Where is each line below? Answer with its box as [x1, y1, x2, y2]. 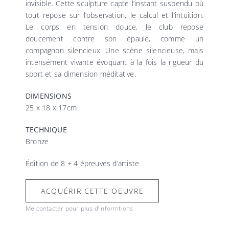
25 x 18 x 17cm [25, 103, 77, 112]
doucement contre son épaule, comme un [25, 34, 204, 43]
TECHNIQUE [25, 125, 67, 134]
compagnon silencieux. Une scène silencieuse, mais [25, 45, 204, 55]
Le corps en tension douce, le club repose [25, 22, 204, 32]
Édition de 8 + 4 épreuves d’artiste [25, 158, 140, 168]
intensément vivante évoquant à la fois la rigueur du [25, 57, 204, 67]
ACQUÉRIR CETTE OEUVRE [40, 186, 144, 196]
